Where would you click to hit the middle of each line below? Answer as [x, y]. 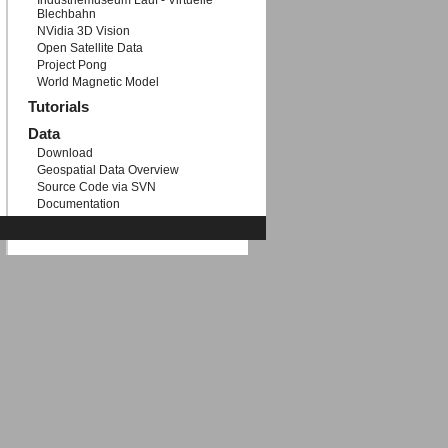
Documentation [79, 204]
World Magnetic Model [98, 82]
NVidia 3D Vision [84, 31]
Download [65, 153]
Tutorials [58, 107]
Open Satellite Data [90, 48]
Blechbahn [67, 14]
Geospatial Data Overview [108, 170]
